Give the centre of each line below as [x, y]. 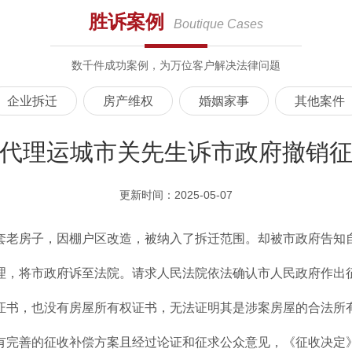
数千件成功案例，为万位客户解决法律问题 [176, 65]
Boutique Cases [218, 24]
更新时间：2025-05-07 [176, 194]
